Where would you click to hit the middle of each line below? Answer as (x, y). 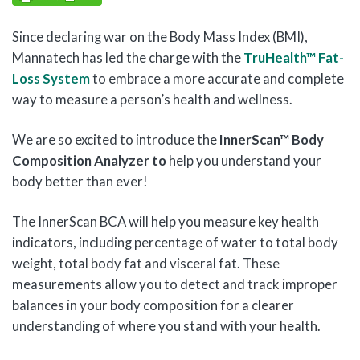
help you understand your (245, 160)
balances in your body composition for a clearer (153, 305)
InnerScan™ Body (272, 139)
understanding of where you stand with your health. (166, 326)
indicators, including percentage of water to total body (175, 242)
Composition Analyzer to (90, 160)
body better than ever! (80, 181)
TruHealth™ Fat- (294, 57)
